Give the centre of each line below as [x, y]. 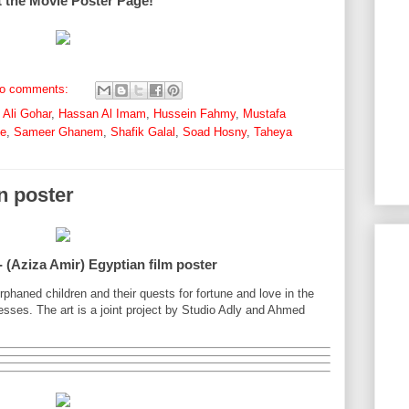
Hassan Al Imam [102, 116]
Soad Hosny [215, 135]
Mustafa [264, 116]
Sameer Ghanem [58, 135]
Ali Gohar [27, 116]
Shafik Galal [143, 135]
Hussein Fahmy [194, 116]
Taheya [273, 135]
